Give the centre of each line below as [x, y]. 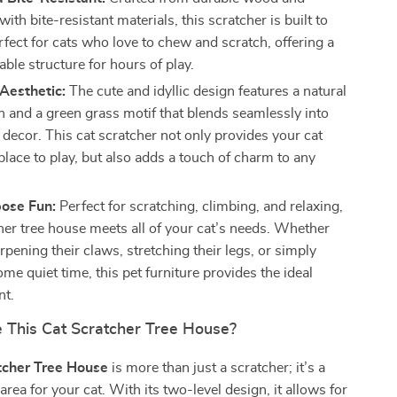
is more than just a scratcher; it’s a [217, 368]
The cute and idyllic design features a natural [206, 91]
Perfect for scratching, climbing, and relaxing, [200, 206]
